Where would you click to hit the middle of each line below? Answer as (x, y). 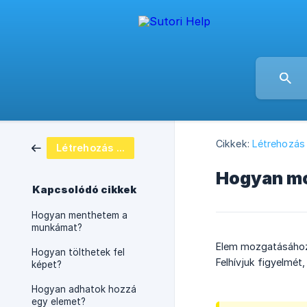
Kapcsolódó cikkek (84, 190)
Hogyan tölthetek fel (78, 252)
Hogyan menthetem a (79, 215)
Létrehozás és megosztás (120, 148)
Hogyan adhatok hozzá (84, 289)
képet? (47, 265)
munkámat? (57, 228)
